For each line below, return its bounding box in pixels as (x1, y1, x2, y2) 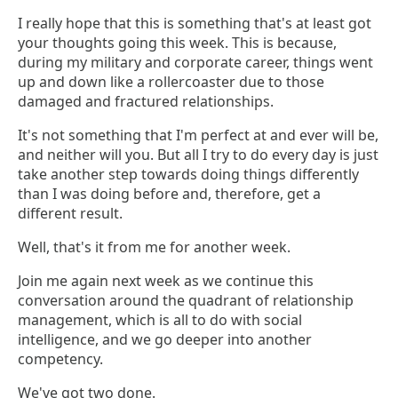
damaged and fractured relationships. (18, 92, 274, 112)
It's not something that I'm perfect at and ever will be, (18, 125, 378, 146)
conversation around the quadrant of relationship (18, 291, 354, 311)
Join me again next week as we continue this (18, 271, 314, 291)
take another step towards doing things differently (18, 164, 359, 185)
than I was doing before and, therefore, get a (18, 184, 321, 204)
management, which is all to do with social (18, 310, 302, 330)
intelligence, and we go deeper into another (18, 330, 312, 350)
